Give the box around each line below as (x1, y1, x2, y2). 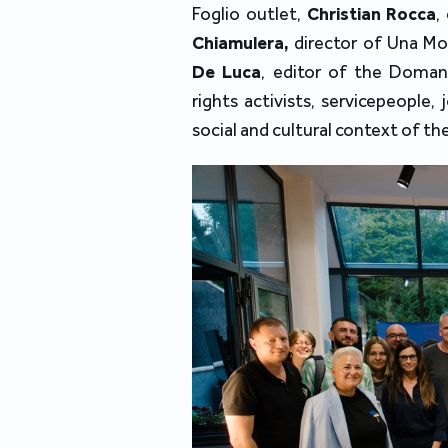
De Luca (192, 61, 262, 84)
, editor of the (261, 61, 390, 84)
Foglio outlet (192, 3, 297, 26)
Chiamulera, (192, 32, 289, 55)
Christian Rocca (306, 3, 437, 26)
